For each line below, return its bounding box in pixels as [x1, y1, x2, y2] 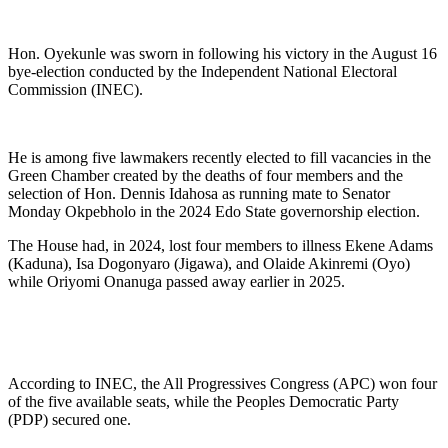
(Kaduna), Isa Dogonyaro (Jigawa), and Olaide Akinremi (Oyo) [8, 254, 410, 272]
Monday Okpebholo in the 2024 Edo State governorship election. [8, 202, 420, 220]
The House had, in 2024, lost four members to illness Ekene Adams [8, 236, 433, 254]
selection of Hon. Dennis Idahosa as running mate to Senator [8, 184, 390, 202]
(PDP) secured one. [8, 410, 131, 428]
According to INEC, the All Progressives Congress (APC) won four [8, 374, 437, 392]
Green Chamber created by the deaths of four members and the [8, 166, 403, 184]
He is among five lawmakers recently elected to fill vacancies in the [8, 148, 431, 166]
